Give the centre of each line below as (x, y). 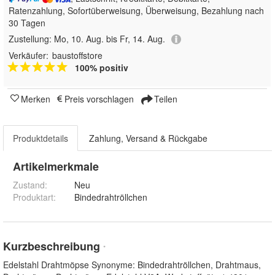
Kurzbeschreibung (53, 246)
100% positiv (102, 68)
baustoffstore (77, 56)
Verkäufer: (29, 56)
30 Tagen (27, 23)
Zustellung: (31, 39)
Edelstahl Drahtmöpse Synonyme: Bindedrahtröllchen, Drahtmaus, (132, 265)
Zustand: (30, 185)
